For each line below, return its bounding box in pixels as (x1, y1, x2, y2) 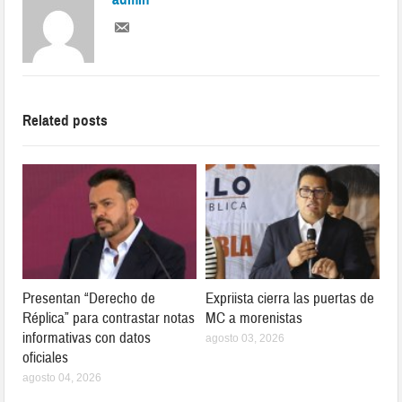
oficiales (22, 347, 69, 367)
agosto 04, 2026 (22, 371, 102, 384)
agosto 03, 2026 (205, 331, 284, 345)
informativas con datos (22, 328, 152, 347)
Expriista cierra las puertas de (205, 288, 374, 308)
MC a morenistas (205, 308, 302, 328)
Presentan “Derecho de (22, 288, 156, 308)
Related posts (22, 110, 109, 130)
